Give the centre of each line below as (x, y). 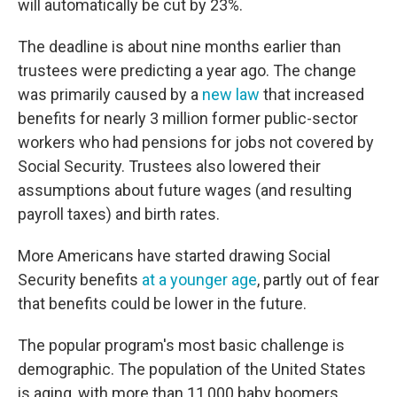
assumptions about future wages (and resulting (185, 190)
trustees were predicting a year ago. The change (187, 70)
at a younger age (199, 280)
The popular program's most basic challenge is (181, 345)
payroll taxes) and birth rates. (119, 214)
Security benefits (80, 280)
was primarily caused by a (110, 94)
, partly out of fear (318, 280)
